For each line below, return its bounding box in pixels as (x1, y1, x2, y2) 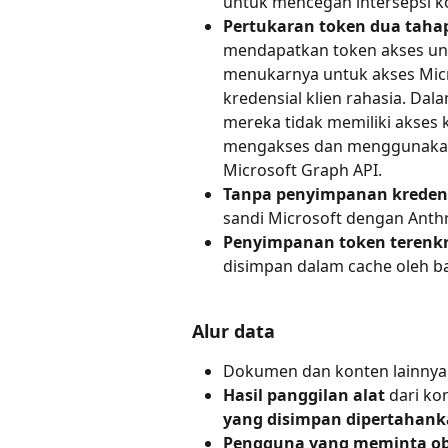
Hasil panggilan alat (223, 384, 385, 407)
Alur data (192, 318, 275, 343)
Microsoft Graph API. (223, 159, 382, 182)
